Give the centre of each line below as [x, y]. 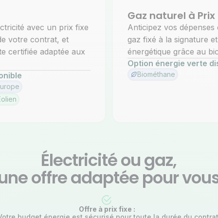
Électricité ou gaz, [109, 160]
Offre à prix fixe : [109, 209]
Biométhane [156, 74]
